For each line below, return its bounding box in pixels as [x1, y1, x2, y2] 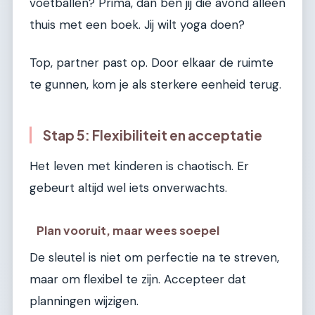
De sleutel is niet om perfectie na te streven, [30, 249, 279, 265]
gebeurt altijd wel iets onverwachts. [30, 180, 227, 196]
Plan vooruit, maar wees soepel [37, 222, 220, 238]
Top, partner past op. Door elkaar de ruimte [30, 54, 274, 70]
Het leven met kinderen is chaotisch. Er [30, 158, 249, 174]
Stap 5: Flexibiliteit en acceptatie [43, 126, 262, 143]
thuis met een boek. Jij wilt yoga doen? [30, 17, 245, 33]
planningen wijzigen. [30, 292, 139, 309]
